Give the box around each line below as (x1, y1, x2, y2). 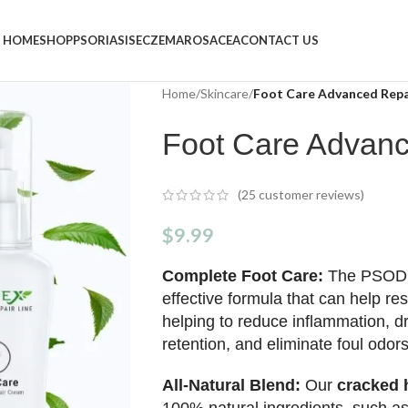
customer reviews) (255, 187, 364, 203)
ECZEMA (135, 33, 184, 47)
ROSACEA (183, 33, 240, 47)
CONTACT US (240, 33, 319, 47)
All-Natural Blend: (161, 376, 305, 395)
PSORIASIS (72, 33, 136, 47)
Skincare (199, 86, 249, 101)
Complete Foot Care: (161, 267, 328, 286)
